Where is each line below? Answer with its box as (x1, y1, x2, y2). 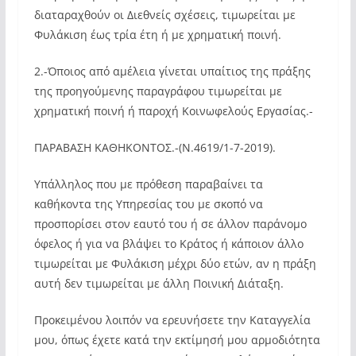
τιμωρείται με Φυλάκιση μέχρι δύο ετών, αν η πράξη (33, 256, 316, 271)
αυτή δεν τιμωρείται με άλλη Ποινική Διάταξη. (33, 276, 284, 291)
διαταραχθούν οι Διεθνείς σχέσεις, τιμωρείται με (33, 7, 296, 22)
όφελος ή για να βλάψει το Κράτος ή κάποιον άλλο (33, 236, 304, 251)
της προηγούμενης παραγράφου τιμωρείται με (33, 83, 282, 99)
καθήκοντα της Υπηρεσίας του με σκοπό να (33, 196, 263, 211)
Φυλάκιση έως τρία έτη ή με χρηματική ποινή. (33, 27, 281, 42)
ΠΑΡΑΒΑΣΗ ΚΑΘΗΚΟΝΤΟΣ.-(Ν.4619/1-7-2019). (33, 140, 276, 155)
